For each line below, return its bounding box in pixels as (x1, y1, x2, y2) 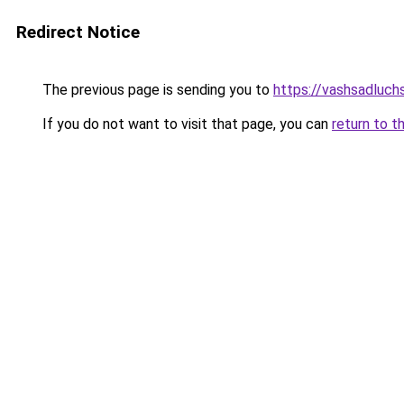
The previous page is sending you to (39, 81, 273, 98)
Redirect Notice (16, 22, 140, 42)
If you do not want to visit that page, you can (39, 115, 332, 133)
